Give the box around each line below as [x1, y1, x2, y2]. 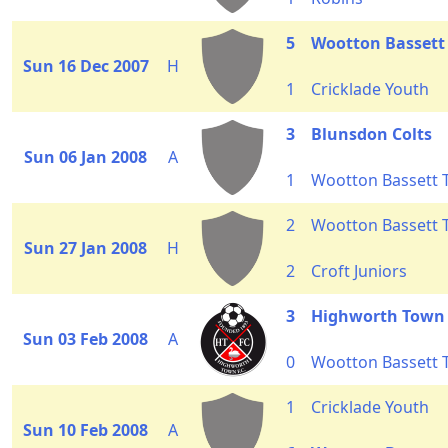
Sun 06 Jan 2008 [24, 146, 147, 168]
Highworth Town [311, 305, 445, 327]
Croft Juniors [311, 260, 407, 282]
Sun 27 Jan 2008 [24, 237, 147, 259]
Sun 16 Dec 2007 [22, 55, 149, 77]
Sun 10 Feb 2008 [23, 419, 148, 441]
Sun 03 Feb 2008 [23, 328, 148, 350]
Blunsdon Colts [311, 123, 432, 145]
